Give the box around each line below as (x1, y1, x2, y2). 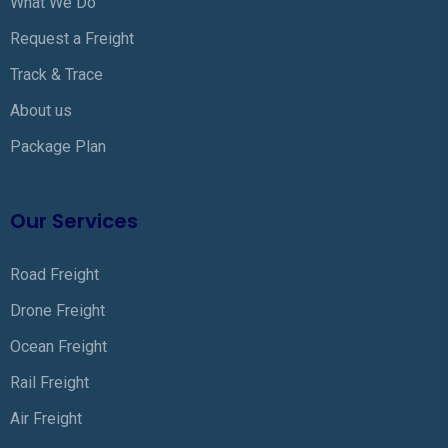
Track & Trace (10, 65, 103, 84)
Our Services (10, 207, 138, 235)
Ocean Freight (10, 337, 107, 356)
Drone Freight (10, 301, 105, 320)
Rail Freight (10, 373, 89, 392)
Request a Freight (10, 29, 134, 48)
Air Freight (10, 409, 82, 428)
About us (10, 101, 72, 120)
